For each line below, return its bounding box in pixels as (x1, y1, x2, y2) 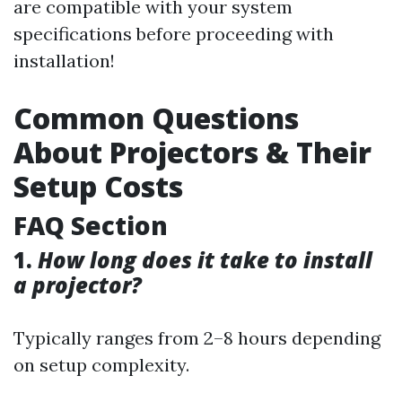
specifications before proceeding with (13, 22, 334, 45)
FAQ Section (13, 208, 168, 242)
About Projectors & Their (13, 133, 371, 171)
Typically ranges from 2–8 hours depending (13, 327, 380, 349)
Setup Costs (13, 167, 183, 205)
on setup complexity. (13, 354, 189, 376)
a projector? (13, 270, 142, 300)
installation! (13, 49, 115, 72)
